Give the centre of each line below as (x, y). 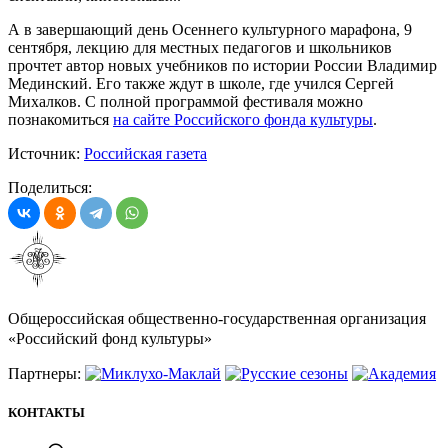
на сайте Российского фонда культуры (243, 119)
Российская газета (145, 153)
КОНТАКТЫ (46, 412)
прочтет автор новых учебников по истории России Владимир (222, 65)
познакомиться (60, 119)
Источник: (46, 153)
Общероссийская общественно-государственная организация (217, 318)
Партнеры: (46, 373)
